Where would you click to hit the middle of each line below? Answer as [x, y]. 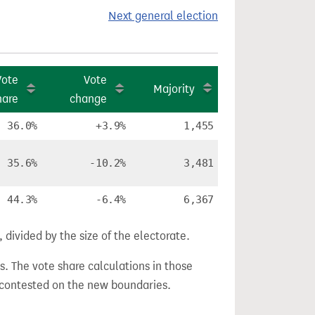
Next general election [163, 16]
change [88, 99]
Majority [174, 89]
